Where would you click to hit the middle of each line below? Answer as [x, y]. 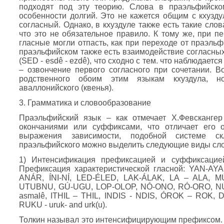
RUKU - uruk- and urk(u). [63, 205]
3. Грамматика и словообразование [85, 103]
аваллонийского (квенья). [66, 88]
